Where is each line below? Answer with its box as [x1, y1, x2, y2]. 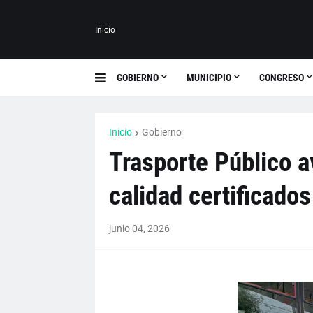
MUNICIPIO [186, 72, 231, 83]
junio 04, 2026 [108, 223, 170, 234]
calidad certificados [108, 181, 311, 211]
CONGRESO [259, 72, 304, 83]
